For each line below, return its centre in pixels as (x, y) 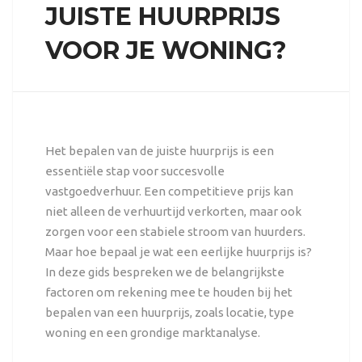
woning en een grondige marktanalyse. (152, 332)
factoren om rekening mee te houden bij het (168, 292)
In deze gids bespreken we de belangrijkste (164, 271)
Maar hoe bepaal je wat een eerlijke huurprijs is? (178, 251)
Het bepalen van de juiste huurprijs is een (159, 150)
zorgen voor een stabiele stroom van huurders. (175, 231)
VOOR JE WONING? (166, 50)
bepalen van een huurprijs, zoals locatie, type (169, 312)
